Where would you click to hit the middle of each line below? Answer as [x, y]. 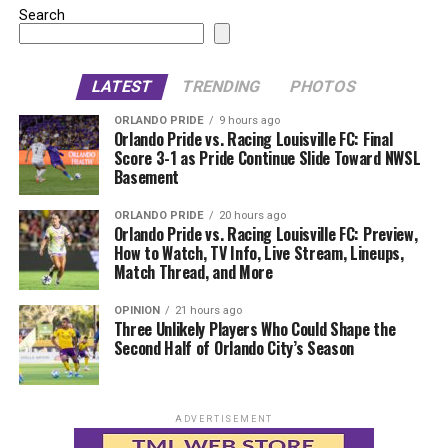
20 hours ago [252, 215]
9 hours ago [249, 120]
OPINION [136, 310]
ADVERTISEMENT [224, 418]
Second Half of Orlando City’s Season [234, 347]
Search [41, 15]
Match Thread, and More [193, 271]
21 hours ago [208, 310]
